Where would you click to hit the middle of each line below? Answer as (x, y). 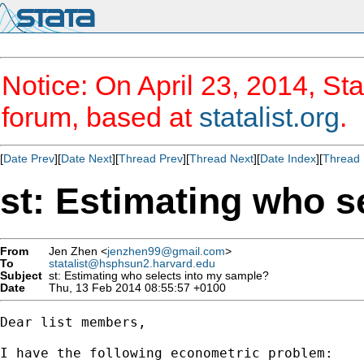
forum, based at (100, 117)
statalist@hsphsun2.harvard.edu (132, 263)
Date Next (87, 158)
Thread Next (221, 158)
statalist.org (269, 117)
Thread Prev (151, 158)
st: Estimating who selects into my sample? (156, 275)
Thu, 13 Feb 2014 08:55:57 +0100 (134, 288)
